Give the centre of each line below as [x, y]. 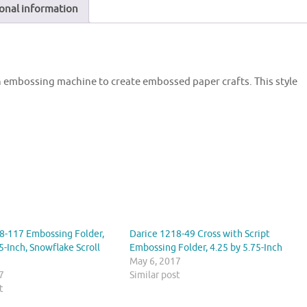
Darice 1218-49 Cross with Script [199, 234]
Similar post [155, 275]
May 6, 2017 [155, 262]
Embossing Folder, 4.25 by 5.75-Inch [206, 248]
